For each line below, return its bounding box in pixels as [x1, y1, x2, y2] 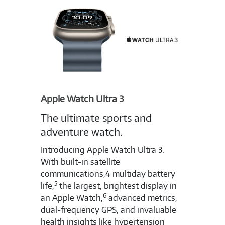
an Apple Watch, [41, 193, 103, 203]
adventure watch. [41, 125, 123, 139]
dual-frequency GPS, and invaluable [41, 205, 177, 215]
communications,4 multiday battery [41, 169, 176, 179]
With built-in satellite [41, 157, 121, 167]
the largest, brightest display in [57, 181, 177, 191]
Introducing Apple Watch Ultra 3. [41, 145, 165, 155]
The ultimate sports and [41, 111, 152, 125]
